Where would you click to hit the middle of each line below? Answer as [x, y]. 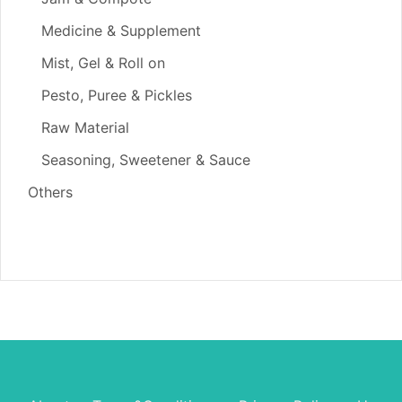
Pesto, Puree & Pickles [117, 95]
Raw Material [85, 127]
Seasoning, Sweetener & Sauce [146, 159]
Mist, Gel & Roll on [103, 62]
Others [50, 192]
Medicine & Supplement [121, 30]
